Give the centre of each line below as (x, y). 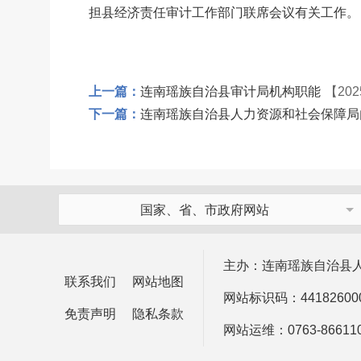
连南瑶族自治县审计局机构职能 (230, 91)
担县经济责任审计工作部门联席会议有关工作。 (224, 12)
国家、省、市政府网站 (204, 210)
